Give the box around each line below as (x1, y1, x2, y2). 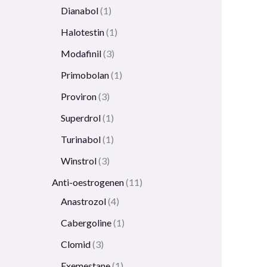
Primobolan (61, 69, 109, 81)
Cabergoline (61, 217, 111, 229)
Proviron (61, 91, 97, 103)
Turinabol (61, 133, 101, 145)
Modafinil (61, 48, 101, 60)
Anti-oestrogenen (52, 176, 124, 188)
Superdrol (61, 112, 101, 124)
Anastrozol (61, 195, 106, 207)
